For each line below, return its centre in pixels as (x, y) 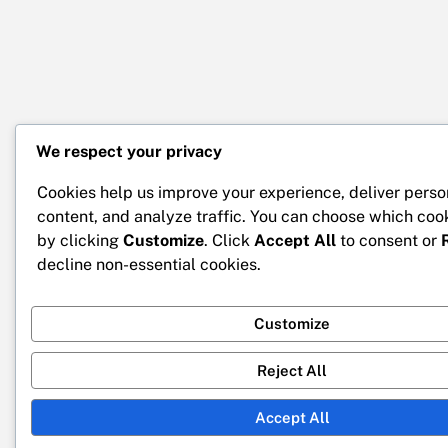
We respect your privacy (129, 152)
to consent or (388, 240)
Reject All (292, 370)
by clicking (80, 240)
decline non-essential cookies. (149, 264)
